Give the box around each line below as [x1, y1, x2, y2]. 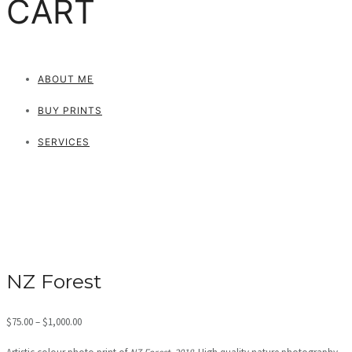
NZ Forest [6, 269, 101, 293]
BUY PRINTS [38, 104, 102, 116]
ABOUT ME [38, 72, 93, 85]
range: [81, 334, 108, 348]
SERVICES [38, 135, 90, 148]
